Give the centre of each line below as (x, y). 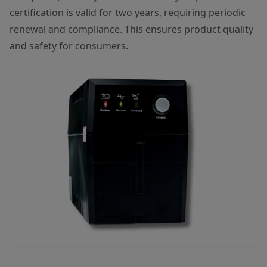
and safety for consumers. (69, 46)
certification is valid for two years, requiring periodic (128, 13)
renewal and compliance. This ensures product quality (131, 29)
